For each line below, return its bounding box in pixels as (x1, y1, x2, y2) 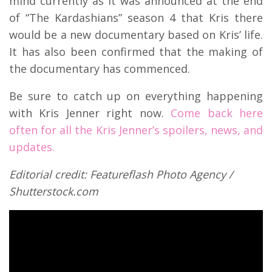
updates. (9, 139, 55, 154)
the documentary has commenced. (9, 61, 190, 76)
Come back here (171, 105, 263, 120)
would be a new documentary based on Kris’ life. (9, 27, 263, 42)
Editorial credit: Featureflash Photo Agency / (9, 166, 233, 182)
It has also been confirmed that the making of (9, 44, 263, 59)
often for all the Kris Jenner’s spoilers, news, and (9, 122, 263, 137)
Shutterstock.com (9, 183, 98, 199)
